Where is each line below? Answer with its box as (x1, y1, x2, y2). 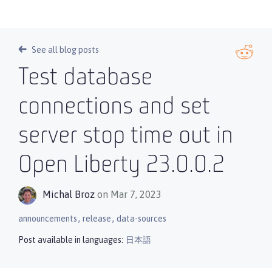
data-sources (117, 214, 166, 223)
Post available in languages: (18, 235, 123, 245)
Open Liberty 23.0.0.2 (18, 154, 225, 178)
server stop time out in (18, 124, 233, 149)
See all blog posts (32, 45, 99, 55)
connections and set (18, 95, 210, 120)
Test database (18, 66, 152, 90)
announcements (18, 214, 77, 223)
